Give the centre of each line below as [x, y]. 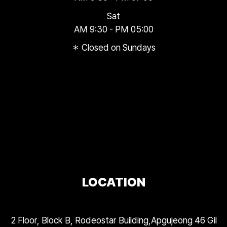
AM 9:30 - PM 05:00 [113, 29]
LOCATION [113, 182]
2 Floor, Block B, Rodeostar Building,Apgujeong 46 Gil [113, 220]
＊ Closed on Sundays [113, 48]
